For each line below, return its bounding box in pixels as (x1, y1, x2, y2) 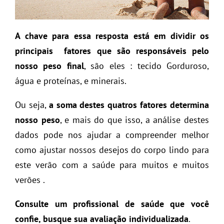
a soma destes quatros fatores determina (48, 98, 209, 110)
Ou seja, (15, 98, 49, 110)
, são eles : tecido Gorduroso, (83, 59, 209, 71)
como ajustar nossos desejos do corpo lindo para (15, 143, 209, 155)
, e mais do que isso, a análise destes (59, 113, 209, 125)
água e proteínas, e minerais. (15, 74, 126, 86)
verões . (15, 173, 45, 185)
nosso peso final (15, 59, 84, 71)
